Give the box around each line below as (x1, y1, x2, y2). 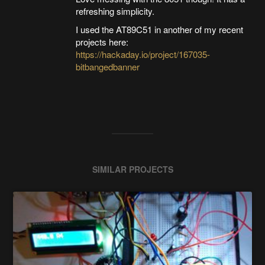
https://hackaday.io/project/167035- (75, 47, 210, 60)
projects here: (75, 35, 128, 48)
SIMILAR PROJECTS (92, 163, 173, 175)
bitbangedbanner (75, 60, 140, 73)
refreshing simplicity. (75, 4, 154, 17)
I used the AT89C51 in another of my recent (75, 22, 243, 35)
